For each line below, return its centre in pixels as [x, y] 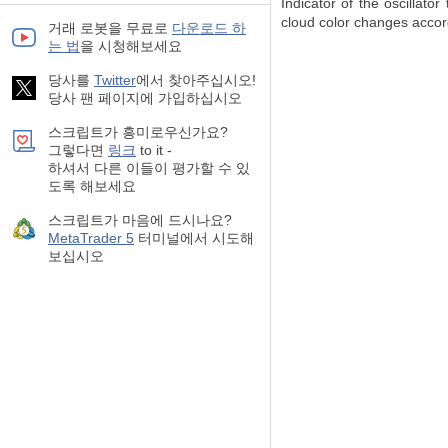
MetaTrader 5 [91, 238]
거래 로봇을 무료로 [110, 28]
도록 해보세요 [92, 186]
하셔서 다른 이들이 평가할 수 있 [149, 168]
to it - [154, 150]
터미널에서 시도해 [194, 238]
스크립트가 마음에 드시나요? [140, 220]
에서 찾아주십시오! [196, 80]
